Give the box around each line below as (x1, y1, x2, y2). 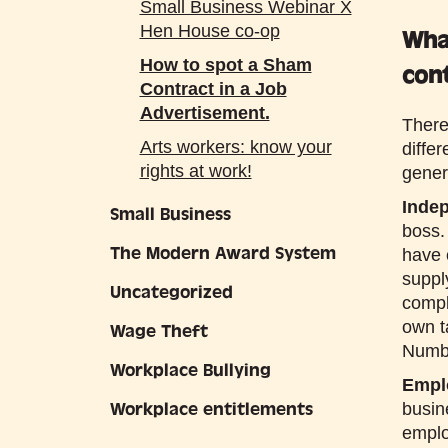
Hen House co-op (139, 21, 280, 41)
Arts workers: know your (139, 137, 332, 157)
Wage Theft (109, 321, 208, 342)
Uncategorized (109, 282, 233, 303)
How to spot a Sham (139, 55, 312, 75)
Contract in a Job (139, 79, 287, 99)
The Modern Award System (109, 243, 336, 264)
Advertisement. (139, 103, 270, 123)
